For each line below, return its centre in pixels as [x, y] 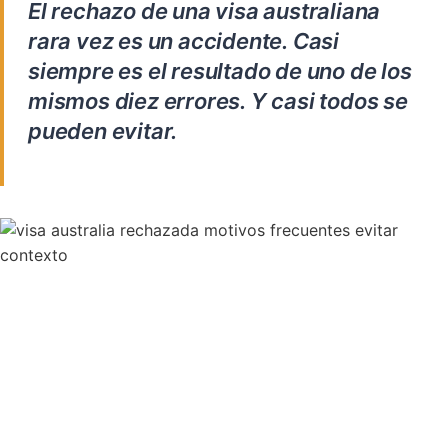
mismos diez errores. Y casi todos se [218, 101]
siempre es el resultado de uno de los [220, 71]
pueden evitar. [103, 131]
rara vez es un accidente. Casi [183, 41]
